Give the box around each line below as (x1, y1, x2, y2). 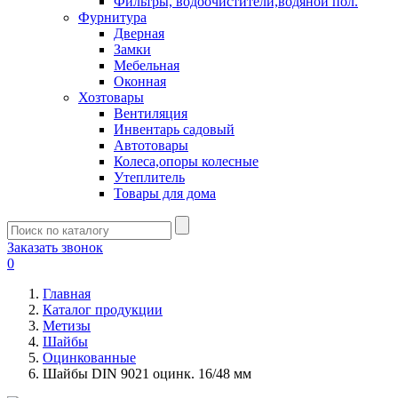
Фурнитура (78, 10, 147, 25)
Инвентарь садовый (114, 122, 235, 137)
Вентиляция (114, 106, 187, 121)
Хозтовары (78, 90, 144, 105)
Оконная (114, 74, 166, 89)
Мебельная (114, 58, 179, 73)
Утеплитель (114, 170, 185, 185)
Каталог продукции (43, 302, 163, 317)
